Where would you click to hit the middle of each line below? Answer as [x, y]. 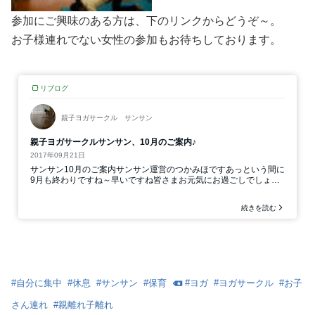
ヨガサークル [246, 283]
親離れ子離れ [86, 304]
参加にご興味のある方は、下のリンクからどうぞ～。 [146, 20]
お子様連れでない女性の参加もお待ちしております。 [146, 39]
